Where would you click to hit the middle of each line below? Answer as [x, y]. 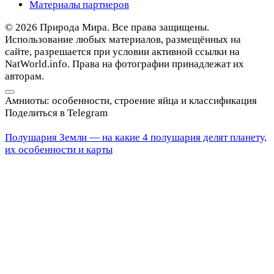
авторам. [24, 76]
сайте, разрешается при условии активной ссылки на [122, 51]
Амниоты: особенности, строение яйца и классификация [131, 100]
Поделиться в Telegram [56, 113]
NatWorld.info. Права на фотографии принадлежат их [124, 64]
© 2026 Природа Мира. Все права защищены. [107, 27]
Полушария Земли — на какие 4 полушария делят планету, [136, 137]
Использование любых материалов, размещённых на [123, 39]
